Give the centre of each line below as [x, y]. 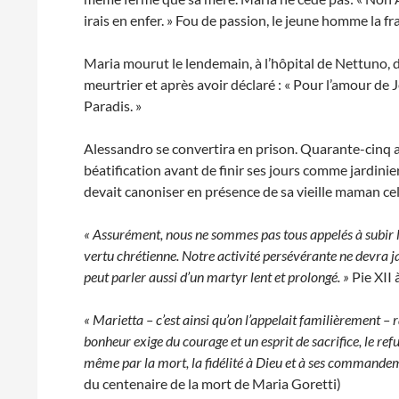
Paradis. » [113, 106]
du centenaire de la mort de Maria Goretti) [213, 383]
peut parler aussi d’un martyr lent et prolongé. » [217, 277]
